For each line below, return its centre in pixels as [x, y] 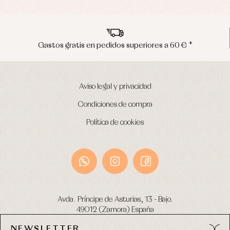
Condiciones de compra [115, 104]
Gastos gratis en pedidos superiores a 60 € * [107, 45]
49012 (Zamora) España [115, 210]
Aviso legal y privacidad [115, 87]
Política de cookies [115, 122]
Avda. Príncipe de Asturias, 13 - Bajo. [115, 199]
